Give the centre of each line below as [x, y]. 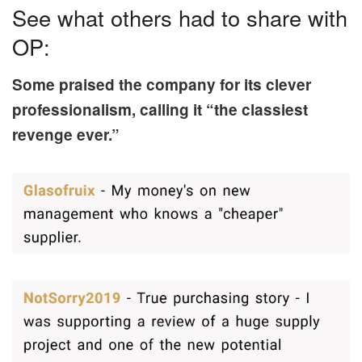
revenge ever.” [66, 135]
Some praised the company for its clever [162, 85]
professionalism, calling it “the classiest [160, 110]
